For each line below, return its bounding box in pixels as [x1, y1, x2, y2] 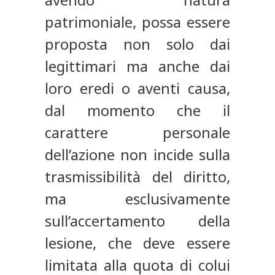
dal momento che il [45, 100, 230, 121]
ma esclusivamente [45, 188, 230, 209]
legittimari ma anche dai [45, 56, 230, 77]
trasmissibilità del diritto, [45, 166, 230, 187]
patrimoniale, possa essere [45, 12, 230, 33]
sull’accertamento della [45, 211, 230, 231]
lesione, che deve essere [45, 233, 230, 254]
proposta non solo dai [45, 34, 230, 55]
